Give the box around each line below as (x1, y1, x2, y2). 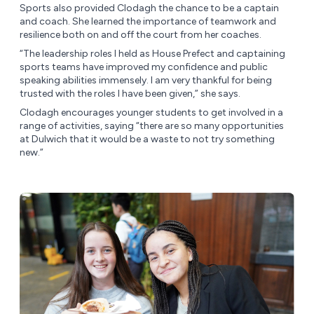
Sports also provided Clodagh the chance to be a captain (20, 2, 279, 15)
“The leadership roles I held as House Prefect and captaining (20, 48, 285, 60)
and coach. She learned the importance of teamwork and (20, 15, 276, 28)
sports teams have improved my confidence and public (20, 61, 268, 74)
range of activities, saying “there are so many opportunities (20, 120, 284, 132)
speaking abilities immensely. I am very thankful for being (20, 74, 272, 87)
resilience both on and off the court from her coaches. (20, 29, 261, 41)
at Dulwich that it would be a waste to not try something (20, 133, 275, 146)
